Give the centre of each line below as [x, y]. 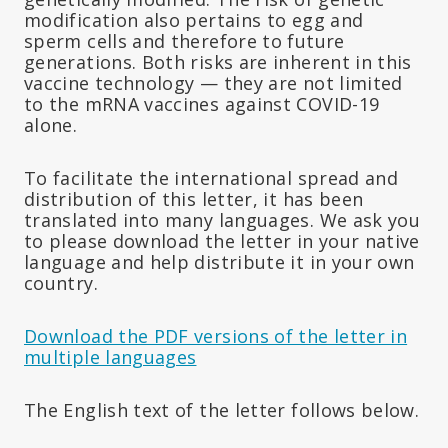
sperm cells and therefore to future [184, 40]
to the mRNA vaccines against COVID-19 [202, 103]
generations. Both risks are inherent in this [218, 61]
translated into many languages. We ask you [222, 219]
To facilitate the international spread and [211, 177]
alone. [51, 124]
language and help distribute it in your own [219, 261]
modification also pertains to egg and [194, 19]
